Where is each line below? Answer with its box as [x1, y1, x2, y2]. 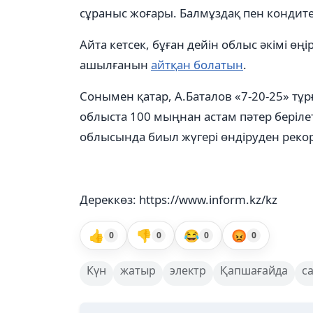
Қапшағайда [220, 263, 288, 278]
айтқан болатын [151, 57, 243, 73]
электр [170, 263, 206, 278]
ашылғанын [80, 57, 151, 73]
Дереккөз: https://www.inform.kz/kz [80, 191, 277, 208]
